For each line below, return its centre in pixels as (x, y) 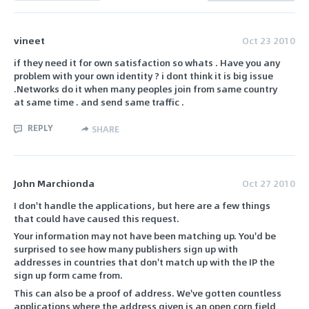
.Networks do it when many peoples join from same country (146, 89)
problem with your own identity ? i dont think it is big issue (143, 76)
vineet (29, 40)
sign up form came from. (68, 275)
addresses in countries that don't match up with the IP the (144, 262)
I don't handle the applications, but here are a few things (142, 205)
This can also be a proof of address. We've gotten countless (148, 293)
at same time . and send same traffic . (99, 102)
